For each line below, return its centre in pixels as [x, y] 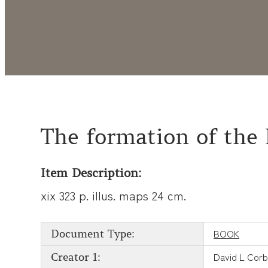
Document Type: [93, 234]
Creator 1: [76, 258]
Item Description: [91, 173]
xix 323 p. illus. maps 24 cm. [113, 196]
